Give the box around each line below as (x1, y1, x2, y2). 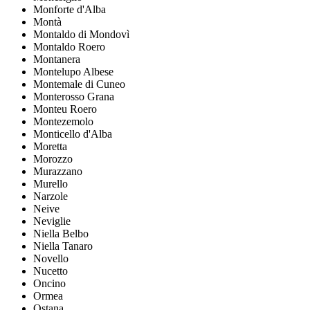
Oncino (33, 277, 66, 290)
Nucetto (33, 265, 68, 277)
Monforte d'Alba (33, 3, 106, 16)
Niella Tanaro (33, 240, 93, 253)
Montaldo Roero (33, 41, 105, 53)
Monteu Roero (33, 103, 97, 116)
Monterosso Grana (33, 91, 114, 103)
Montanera (33, 53, 80, 66)
